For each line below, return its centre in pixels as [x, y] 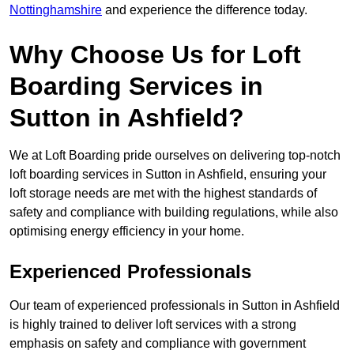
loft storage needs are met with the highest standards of [163, 194]
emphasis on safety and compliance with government [158, 344]
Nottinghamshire [56, 10]
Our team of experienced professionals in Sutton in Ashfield [175, 306]
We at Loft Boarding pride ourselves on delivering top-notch [175, 156]
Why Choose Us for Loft [155, 55]
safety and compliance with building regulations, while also [174, 213]
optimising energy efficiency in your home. [127, 232]
